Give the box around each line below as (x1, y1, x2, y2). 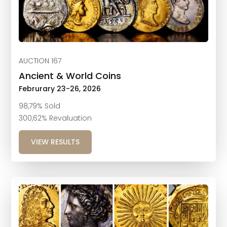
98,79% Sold (19, 100, 61, 111)
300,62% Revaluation (19, 112, 92, 123)
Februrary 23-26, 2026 (19, 83, 101, 94)
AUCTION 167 (19, 55, 62, 66)
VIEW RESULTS (31, 136, 80, 147)
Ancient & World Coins (19, 69, 122, 82)
